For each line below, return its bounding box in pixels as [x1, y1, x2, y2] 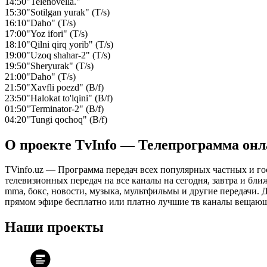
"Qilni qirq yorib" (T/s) [26, 39, 113, 49]
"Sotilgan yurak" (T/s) [26, 7, 110, 17]
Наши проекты [5, 219, 104, 235]
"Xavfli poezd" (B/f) [26, 82, 104, 92]
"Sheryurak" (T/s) [26, 60, 94, 71]
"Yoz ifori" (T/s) [26, 28, 88, 39]
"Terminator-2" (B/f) [26, 103, 104, 114]
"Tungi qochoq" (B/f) [26, 114, 107, 125]
